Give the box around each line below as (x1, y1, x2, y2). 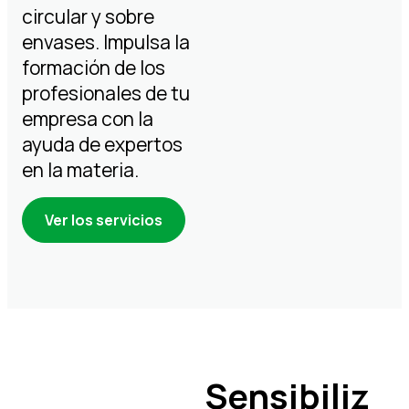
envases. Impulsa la (22, 29, 190, 55)
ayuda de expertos (22, 131, 183, 157)
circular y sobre (22, 4, 154, 29)
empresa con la (22, 106, 153, 131)
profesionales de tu (22, 80, 190, 106)
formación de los (22, 55, 165, 80)
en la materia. (22, 157, 139, 183)
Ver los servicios (45, 210, 163, 230)
